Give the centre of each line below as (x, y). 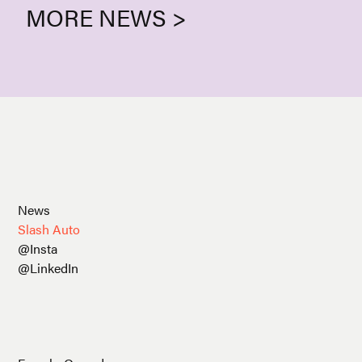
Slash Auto (49, 229)
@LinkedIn (48, 267)
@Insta (38, 248)
